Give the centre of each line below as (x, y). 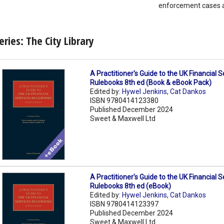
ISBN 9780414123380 (124, 100)
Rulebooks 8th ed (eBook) (131, 186)
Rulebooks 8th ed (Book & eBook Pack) (151, 82)
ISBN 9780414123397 (124, 204)
